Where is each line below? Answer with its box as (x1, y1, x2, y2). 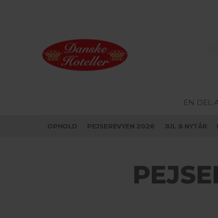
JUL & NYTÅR (164, 122, 207, 130)
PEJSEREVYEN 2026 (87, 122, 155, 130)
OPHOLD (47, 122, 77, 130)
